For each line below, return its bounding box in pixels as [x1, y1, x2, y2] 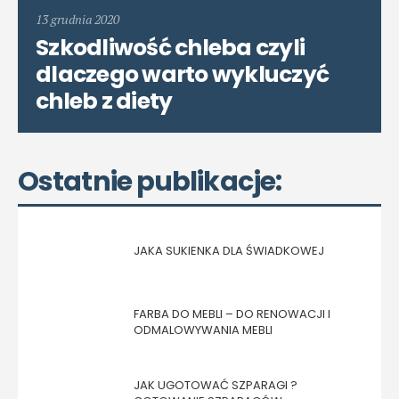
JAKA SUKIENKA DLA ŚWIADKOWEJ [134, 241, 324, 259]
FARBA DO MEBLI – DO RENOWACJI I [134, 305, 330, 322]
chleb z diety [36, 85, 173, 117]
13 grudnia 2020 [36, 10, 119, 28]
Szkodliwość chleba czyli [36, 31, 305, 63]
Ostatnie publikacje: [18, 162, 281, 200]
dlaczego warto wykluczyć [36, 58, 329, 90]
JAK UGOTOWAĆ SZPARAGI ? [134, 376, 297, 394]
